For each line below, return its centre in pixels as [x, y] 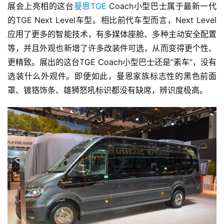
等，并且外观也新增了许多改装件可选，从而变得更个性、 [112, 48]
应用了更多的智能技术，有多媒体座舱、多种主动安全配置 [112, 34]
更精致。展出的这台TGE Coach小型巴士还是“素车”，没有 [112, 62]
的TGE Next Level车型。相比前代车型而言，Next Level [112, 20]
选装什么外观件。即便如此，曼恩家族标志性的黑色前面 [112, 76]
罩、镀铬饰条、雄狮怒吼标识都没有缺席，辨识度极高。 [107, 90]
